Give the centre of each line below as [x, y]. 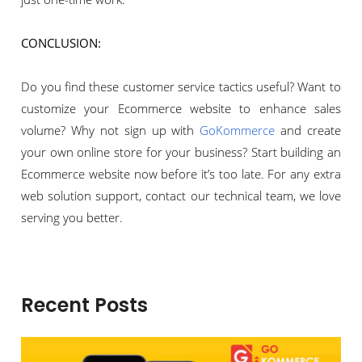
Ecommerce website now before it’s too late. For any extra [181, 174]
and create [308, 130]
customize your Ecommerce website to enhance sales [181, 109]
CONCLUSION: [61, 43]
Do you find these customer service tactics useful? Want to [181, 87]
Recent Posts [85, 305]
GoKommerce [238, 130]
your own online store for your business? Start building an [181, 152]
